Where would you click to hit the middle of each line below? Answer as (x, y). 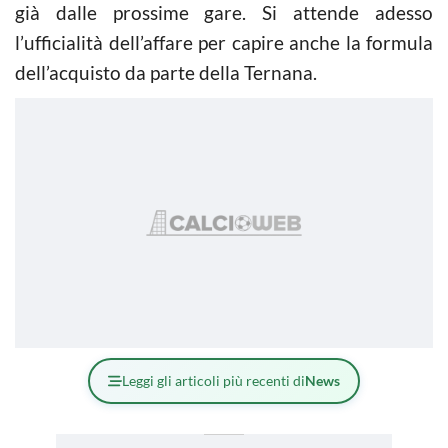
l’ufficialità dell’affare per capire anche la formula (224, 42)
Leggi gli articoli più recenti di (213, 380)
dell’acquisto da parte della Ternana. (166, 72)
